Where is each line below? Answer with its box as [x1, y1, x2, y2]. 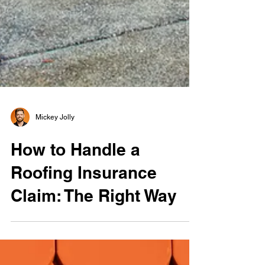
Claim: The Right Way [11, 212, 177, 231]
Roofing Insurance [11, 189, 157, 208]
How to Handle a [11, 166, 140, 185]
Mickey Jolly [35, 139, 75, 147]
